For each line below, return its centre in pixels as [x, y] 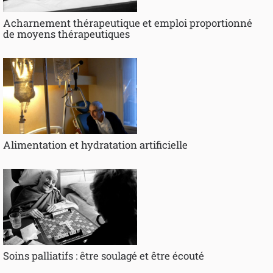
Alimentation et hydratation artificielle [95, 145]
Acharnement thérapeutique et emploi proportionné [128, 23]
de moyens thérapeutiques [66, 34]
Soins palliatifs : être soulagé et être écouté [104, 256]
